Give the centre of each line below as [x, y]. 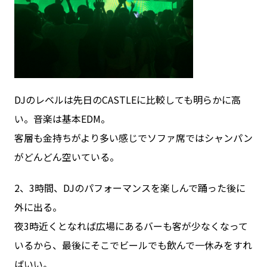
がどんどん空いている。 [66, 157]
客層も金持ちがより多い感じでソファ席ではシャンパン [133, 138]
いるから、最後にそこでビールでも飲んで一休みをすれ [133, 245]
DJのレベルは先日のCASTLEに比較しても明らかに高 [127, 100]
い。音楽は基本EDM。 [62, 119]
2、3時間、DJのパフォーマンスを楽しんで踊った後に [130, 188]
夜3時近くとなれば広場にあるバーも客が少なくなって [131, 226]
